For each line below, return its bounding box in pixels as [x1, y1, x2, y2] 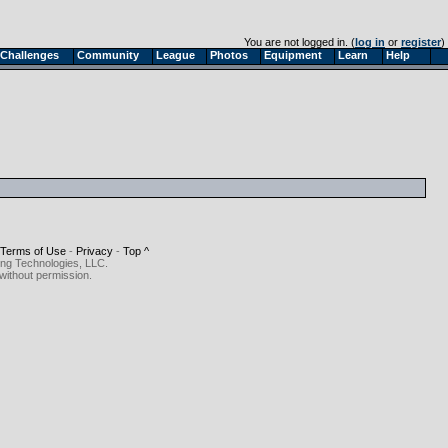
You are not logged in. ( [244, 36, 355, 48]
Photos [210, 49, 248, 61]
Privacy [75, 245, 113, 257]
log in [355, 36, 385, 48]
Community [77, 49, 139, 61]
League [156, 49, 195, 61]
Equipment [264, 49, 322, 61]
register [401, 36, 441, 48]
